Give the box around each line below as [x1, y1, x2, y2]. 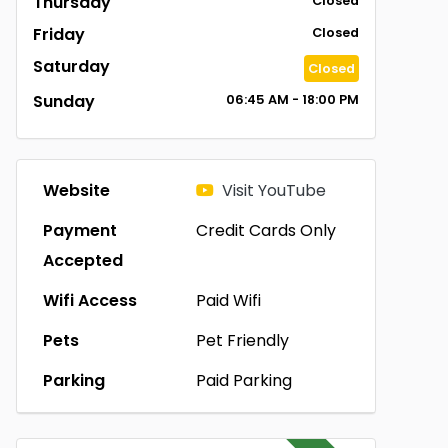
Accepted [43, 249, 123, 272]
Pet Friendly [195, 329, 289, 352]
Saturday [33, 55, 110, 78]
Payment [43, 219, 117, 242]
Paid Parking [195, 369, 292, 392]
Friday [33, 23, 85, 46]
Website [43, 179, 110, 202]
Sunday [33, 90, 95, 113]
